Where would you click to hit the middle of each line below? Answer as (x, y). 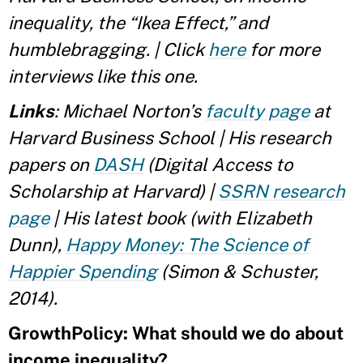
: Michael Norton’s (130, 111)
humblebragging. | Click (108, 49)
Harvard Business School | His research (170, 137)
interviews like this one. (103, 76)
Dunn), (37, 244)
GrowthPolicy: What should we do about (176, 333)
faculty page (257, 111)
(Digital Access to (218, 164)
